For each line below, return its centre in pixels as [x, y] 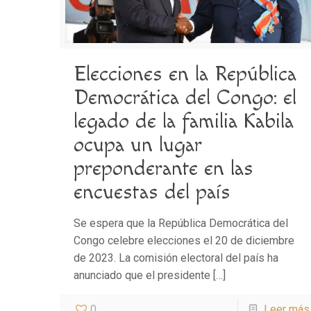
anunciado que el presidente [142, 275]
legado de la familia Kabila [184, 121]
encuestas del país [152, 192]
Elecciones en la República [185, 74]
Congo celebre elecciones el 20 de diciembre [184, 240]
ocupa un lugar [138, 145]
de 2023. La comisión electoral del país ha [176, 258]
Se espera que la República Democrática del [181, 223]
